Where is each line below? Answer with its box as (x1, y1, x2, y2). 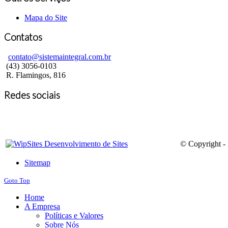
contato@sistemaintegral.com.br (8, 52, 111, 62)
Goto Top (4, 176, 30, 184)
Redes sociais (4, 89, 60, 101)
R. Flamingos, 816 (4, 71, 66, 80)
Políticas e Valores (45, 211, 103, 220)
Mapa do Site (24, 13, 67, 22)
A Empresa (24, 202, 60, 211)
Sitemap (24, 158, 50, 167)
